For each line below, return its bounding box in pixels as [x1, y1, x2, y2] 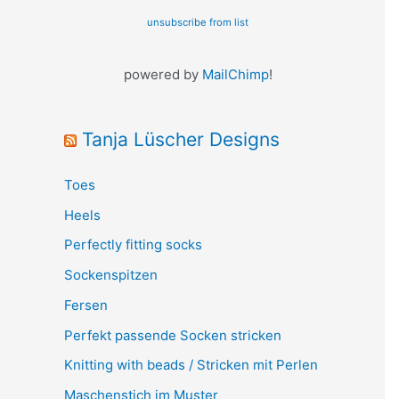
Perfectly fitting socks [64, 236, 202, 254]
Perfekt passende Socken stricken [64, 326, 281, 344]
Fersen [64, 296, 108, 313]
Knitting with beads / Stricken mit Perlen [64, 356, 318, 374]
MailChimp [201, 65, 269, 83]
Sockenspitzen [64, 266, 158, 283]
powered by [123, 65, 202, 83]
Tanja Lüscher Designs [82, 127, 280, 151]
